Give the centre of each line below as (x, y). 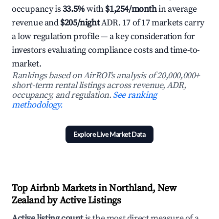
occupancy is (37, 9)
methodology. (37, 105)
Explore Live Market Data (109, 134)
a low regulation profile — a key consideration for (104, 36)
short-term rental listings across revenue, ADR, (99, 85)
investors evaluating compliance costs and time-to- (106, 50)
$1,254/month (131, 9)
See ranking (135, 95)
